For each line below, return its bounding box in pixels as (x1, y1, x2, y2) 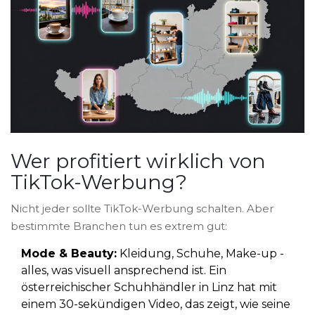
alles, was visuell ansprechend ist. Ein (21, 264, 226, 278)
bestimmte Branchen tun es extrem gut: (11, 219, 227, 233)
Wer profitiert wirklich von (11, 149, 266, 174)
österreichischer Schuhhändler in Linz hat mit (21, 281, 277, 295)
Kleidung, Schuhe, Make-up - (117, 247, 284, 261)
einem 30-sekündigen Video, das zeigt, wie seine (21, 297, 290, 311)
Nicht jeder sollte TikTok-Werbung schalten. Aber (11, 202, 274, 216)
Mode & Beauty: (21, 247, 117, 261)
